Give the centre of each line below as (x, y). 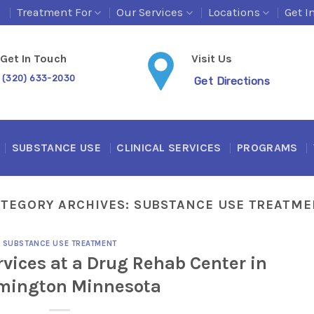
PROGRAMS (267, 148)
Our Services (150, 12)
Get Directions (232, 81)
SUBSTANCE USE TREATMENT (60, 244)
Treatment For (54, 12)
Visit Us (212, 58)
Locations (234, 12)
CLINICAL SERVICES (169, 148)
